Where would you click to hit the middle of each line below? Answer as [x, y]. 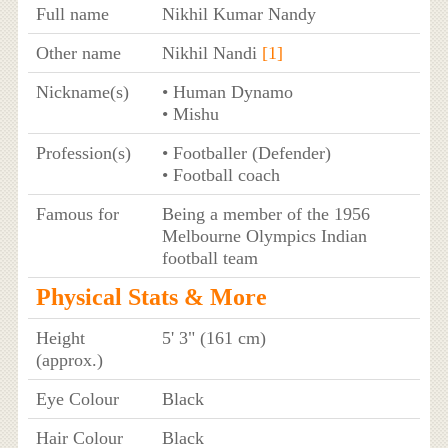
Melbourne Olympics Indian [264, 235]
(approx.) [69, 359]
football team [209, 257]
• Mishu [190, 113]
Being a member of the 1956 [265, 213]
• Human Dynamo [227, 91]
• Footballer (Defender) [246, 152]
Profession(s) [83, 152]
